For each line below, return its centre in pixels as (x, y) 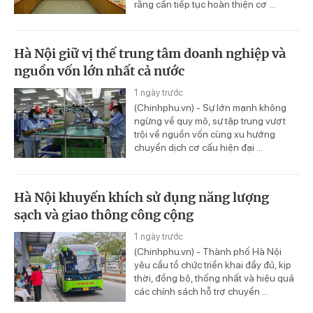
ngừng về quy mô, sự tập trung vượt (210, 121)
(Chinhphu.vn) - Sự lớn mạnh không (210, 108)
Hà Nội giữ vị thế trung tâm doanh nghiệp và (150, 54)
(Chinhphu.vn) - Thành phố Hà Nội (208, 252)
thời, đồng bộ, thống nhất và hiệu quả (214, 278)
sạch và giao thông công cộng (104, 215)
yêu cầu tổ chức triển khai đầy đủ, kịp (213, 265)
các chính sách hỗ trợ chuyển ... (201, 292)
